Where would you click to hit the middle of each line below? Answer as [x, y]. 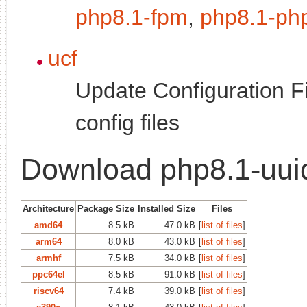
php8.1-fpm [132, 17]
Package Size [106, 208]
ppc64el [48, 274]
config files [127, 122]
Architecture [48, 208]
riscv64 [48, 291]
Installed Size [167, 208]
